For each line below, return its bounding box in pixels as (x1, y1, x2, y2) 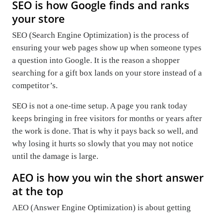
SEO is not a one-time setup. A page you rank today (12, 101, 187, 110)
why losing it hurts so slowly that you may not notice (12, 139, 193, 148)
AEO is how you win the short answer (12, 170, 203, 185)
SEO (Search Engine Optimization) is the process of (12, 30, 189, 40)
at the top (12, 183, 63, 198)
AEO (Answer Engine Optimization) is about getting (12, 202, 191, 212)
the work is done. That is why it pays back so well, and (12, 126, 198, 136)
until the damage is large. (12, 151, 98, 161)
